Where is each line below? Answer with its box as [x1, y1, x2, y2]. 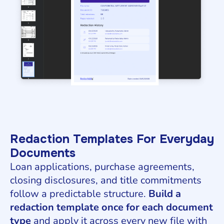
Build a [148, 187, 181, 201]
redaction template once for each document [10, 200, 213, 214]
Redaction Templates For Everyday [10, 131, 214, 147]
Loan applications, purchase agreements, [10, 160, 194, 174]
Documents [10, 145, 75, 161]
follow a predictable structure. [10, 187, 148, 201]
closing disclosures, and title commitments [10, 173, 201, 187]
